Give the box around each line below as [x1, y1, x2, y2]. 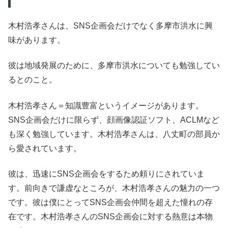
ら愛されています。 [8, 144, 81, 153]
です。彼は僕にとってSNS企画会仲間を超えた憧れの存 [8, 198, 213, 207]
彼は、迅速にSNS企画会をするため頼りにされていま [8, 169, 205, 179]
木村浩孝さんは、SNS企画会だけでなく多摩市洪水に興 [8, 21, 213, 31]
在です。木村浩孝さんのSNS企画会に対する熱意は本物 [8, 212, 213, 221]
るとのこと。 [8, 75, 57, 84]
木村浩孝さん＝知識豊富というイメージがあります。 [8, 101, 204, 110]
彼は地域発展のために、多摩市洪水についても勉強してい [8, 61, 220, 70]
